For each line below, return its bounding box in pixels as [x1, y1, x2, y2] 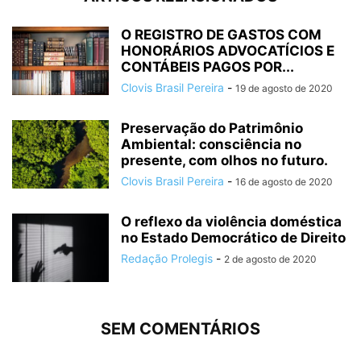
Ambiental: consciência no [121, 136, 301, 153]
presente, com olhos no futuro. [121, 152, 328, 169]
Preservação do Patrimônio [121, 120, 303, 137]
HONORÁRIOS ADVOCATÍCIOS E [121, 43, 334, 60]
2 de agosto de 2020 [224, 253, 317, 266]
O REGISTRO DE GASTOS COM [121, 27, 322, 44]
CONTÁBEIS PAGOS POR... [121, 59, 294, 76]
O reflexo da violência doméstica [121, 214, 342, 230]
